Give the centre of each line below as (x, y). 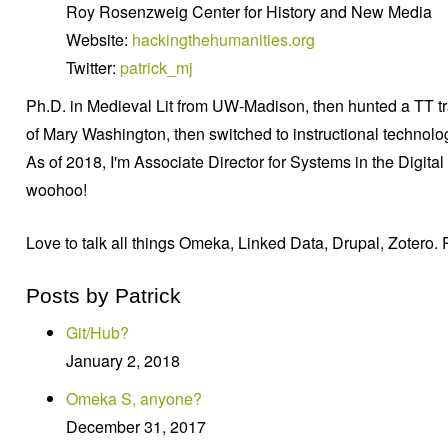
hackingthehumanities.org (223, 39)
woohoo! (56, 189)
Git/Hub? (97, 332)
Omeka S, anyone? (134, 398)
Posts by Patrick (103, 295)
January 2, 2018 (123, 360)
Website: (99, 39)
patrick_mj (156, 67)
